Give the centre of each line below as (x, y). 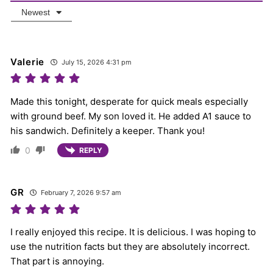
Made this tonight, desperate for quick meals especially (129, 101)
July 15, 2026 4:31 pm (95, 62)
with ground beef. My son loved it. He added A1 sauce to (131, 116)
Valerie (27, 62)
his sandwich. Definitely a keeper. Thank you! (108, 130)
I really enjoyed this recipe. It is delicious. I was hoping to (133, 232)
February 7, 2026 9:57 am (80, 192)
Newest (36, 12)
